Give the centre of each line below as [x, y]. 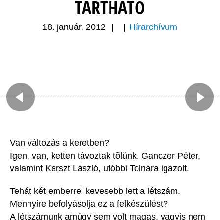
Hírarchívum [153, 27]
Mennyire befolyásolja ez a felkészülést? [89, 204]
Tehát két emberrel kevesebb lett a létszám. [95, 191]
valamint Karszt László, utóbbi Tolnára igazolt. [99, 169]
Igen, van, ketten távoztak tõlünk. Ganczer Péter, [105, 156]
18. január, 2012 [74, 27]
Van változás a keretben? [59, 143]
